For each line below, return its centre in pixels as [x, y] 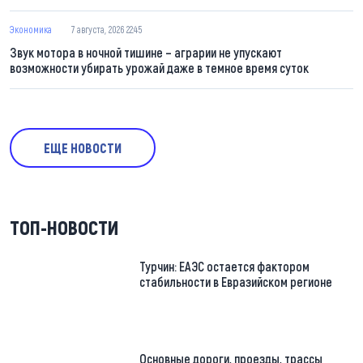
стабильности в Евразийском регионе [236, 281]
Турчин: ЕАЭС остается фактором [224, 266]
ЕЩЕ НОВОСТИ [83, 147]
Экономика [31, 29]
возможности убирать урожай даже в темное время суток [159, 67]
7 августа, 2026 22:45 [107, 29]
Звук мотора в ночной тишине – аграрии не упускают [146, 52]
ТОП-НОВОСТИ [64, 227]
